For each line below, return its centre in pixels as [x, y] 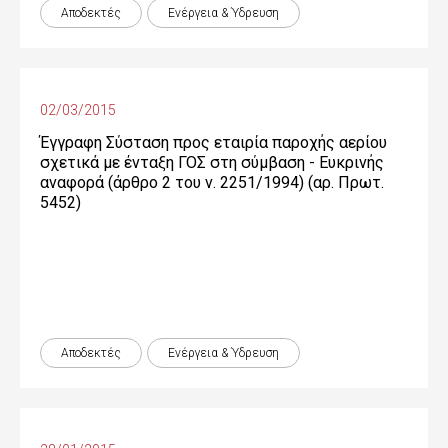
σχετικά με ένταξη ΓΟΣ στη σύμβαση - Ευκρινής [212, 162]
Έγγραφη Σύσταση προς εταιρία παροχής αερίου [213, 142]
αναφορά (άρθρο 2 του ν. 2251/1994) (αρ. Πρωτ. [212, 182]
